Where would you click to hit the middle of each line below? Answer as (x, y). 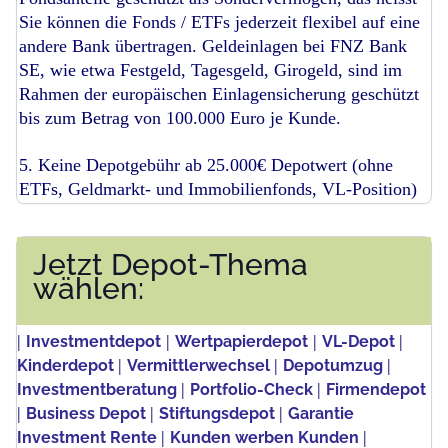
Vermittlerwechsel (198, 365)
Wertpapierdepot (241, 341)
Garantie (321, 413)
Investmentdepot (93, 341)
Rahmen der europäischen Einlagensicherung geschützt (219, 93)
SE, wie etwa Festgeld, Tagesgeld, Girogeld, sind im (210, 69)
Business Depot (86, 413)
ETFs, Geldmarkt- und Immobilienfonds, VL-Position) (218, 188)
